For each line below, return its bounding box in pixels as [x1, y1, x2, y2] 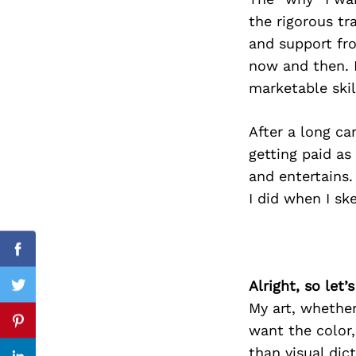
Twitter [17, 285, 66, 303]
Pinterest [17, 321, 79, 339]
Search [123, 70, 151, 79]
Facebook [17, 250, 83, 267]
